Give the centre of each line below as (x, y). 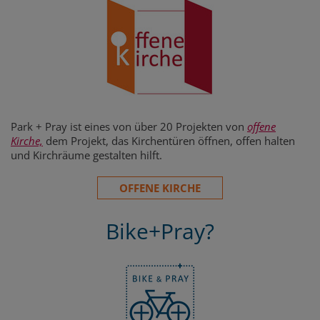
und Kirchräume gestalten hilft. (86, 155)
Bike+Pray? (160, 231)
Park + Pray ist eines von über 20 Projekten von (129, 126)
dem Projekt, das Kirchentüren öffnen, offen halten (169, 140)
